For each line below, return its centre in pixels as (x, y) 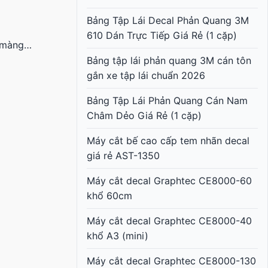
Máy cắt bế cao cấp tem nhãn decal (168, 140)
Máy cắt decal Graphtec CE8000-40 (169, 220)
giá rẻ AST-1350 (123, 155)
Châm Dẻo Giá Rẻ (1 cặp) (144, 115)
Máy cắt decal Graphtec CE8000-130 (171, 261)
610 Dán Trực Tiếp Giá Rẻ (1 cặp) (162, 35)
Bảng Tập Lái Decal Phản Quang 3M (168, 20)
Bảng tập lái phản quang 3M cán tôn (169, 60)
